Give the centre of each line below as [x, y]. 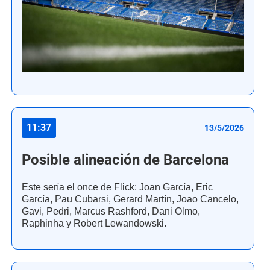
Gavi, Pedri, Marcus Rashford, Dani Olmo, [111, 212]
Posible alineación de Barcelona [125, 160]
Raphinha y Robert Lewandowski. [94, 224]
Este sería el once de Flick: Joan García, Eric [117, 187]
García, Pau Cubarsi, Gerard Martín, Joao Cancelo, [130, 199]
